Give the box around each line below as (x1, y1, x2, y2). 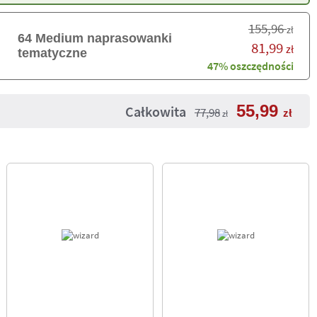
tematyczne (17, 46, 87, 60)
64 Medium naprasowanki (17, 31, 172, 45)
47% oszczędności (207, 58, 294, 73)
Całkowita (125, 103, 186, 120)
